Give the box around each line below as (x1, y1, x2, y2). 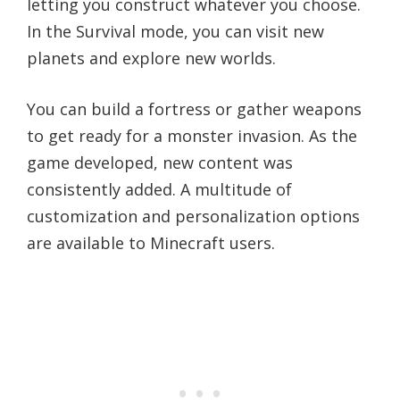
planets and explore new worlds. (27, 46, 276, 69)
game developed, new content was (27, 151, 293, 173)
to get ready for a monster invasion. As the (27, 124, 357, 146)
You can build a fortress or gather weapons (27, 97, 362, 120)
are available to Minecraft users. (27, 231, 275, 254)
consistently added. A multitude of (27, 178, 292, 200)
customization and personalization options (27, 204, 360, 227)
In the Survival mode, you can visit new (27, 20, 324, 42)
